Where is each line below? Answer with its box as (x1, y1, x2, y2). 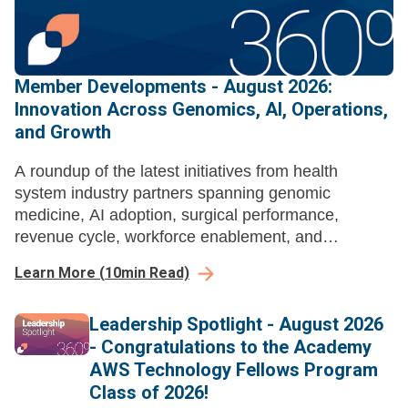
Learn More (15, 264, 96, 282)
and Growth (15, 121, 111, 144)
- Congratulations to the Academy (89, 336, 372, 359)
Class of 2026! (89, 382, 209, 404)
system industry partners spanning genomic (15, 184, 331, 203)
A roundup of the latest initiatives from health (15, 162, 338, 181)
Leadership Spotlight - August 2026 (89, 313, 383, 336)
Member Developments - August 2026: (15, 76, 332, 98)
